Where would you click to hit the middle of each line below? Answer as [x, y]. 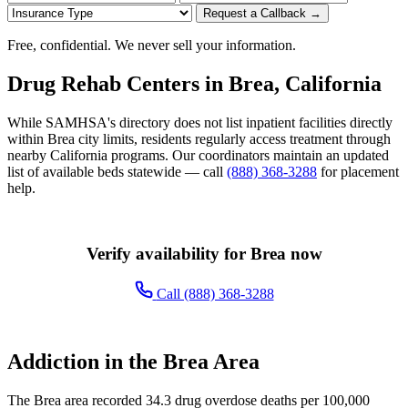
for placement [358, 171]
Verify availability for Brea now [204, 253]
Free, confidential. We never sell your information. [152, 45]
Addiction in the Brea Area [133, 362]
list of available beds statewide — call [117, 171]
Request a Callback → [262, 13]
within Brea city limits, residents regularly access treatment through [199, 138]
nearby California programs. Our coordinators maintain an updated [198, 155]
